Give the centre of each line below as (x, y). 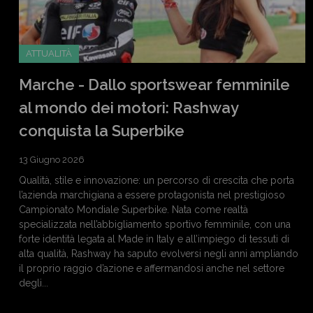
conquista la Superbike (102, 130)
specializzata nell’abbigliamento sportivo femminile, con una (155, 224)
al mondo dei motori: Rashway (129, 107)
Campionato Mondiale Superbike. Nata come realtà (133, 209)
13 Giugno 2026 (52, 159)
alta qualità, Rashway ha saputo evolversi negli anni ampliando (159, 253)
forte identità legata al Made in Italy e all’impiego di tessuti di (154, 239)
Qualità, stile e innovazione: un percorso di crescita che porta (156, 180)
